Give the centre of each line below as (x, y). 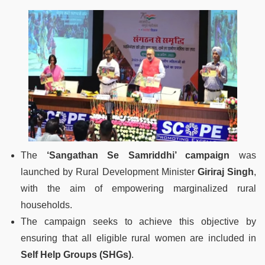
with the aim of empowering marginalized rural (138, 188)
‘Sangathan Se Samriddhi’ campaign (138, 155)
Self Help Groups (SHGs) (76, 254)
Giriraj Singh (226, 172)
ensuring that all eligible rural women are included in (138, 238)
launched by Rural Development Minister (109, 172)
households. (46, 205)
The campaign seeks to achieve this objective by (138, 221)
